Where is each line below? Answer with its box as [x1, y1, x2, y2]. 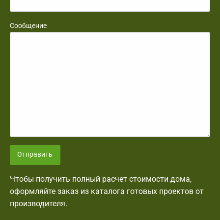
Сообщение [10, 22, 47, 30]
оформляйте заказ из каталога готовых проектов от [10, 186, 204, 196]
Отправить [17, 150, 53, 159]
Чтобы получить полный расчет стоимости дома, [10, 174, 192, 184]
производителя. [10, 198, 67, 208]
